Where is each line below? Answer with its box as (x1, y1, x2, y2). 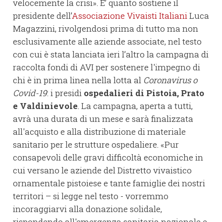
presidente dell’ (13, 10, 72, 22)
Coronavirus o (143, 74, 197, 86)
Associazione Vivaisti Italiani (72, 10, 187, 22)
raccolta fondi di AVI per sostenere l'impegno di (13, 61, 200, 73)
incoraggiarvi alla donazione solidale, (13, 203, 162, 215)
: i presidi (47, 87, 84, 99)
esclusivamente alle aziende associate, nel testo (13, 36, 202, 48)
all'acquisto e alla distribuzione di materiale (13, 126, 186, 138)
